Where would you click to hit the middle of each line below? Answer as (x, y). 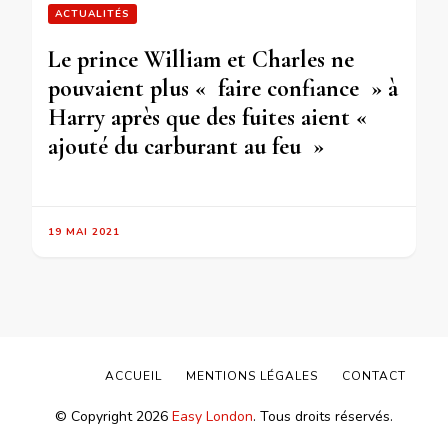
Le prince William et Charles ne (201, 60)
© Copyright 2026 (113, 417)
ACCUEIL (133, 376)
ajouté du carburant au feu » (186, 147)
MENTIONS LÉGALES (252, 376)
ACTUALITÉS (92, 14)
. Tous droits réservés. (323, 417)
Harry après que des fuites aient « (210, 118)
